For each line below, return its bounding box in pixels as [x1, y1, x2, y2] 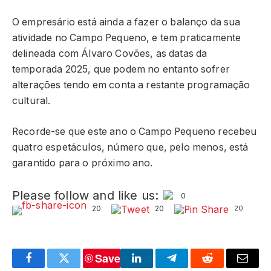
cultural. [12, 94, 51, 106]
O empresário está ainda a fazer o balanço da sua [12, 16, 241, 28]
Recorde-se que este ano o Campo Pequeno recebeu [12, 125, 257, 137]
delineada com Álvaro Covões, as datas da [12, 47, 207, 59]
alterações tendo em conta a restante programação [12, 79, 250, 91]
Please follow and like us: [12, 188, 159, 203]
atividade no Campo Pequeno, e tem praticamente [12, 31, 241, 44]
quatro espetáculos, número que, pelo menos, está [12, 141, 249, 153]
